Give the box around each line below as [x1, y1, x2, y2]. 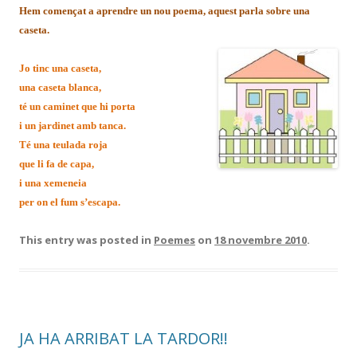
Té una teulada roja [19, 138, 108, 151]
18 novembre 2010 [214, 232, 307, 247]
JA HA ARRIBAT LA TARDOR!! [19, 327, 228, 349]
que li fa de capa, [19, 157, 94, 170]
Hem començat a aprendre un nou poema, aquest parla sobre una [19, 4, 310, 17]
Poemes [154, 232, 195, 247]
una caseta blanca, [19, 80, 101, 93]
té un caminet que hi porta [19, 100, 135, 112]
